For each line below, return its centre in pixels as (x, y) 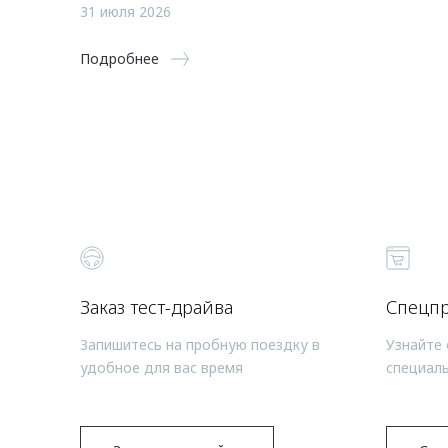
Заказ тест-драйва (156, 306)
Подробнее (119, 58)
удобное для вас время (161, 367)
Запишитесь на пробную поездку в (200, 344)
